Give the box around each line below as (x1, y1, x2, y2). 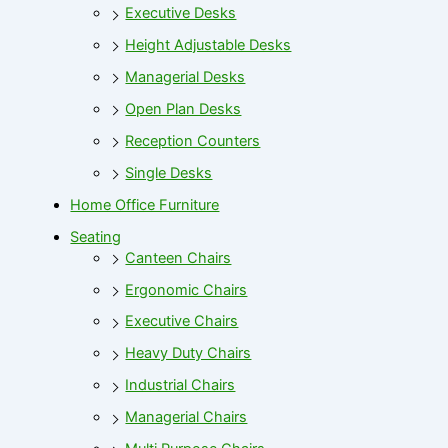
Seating (70, 227, 122, 246)
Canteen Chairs (125, 248, 232, 267)
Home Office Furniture (70, 195, 220, 214)
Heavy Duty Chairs (125, 344, 252, 363)
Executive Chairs (125, 312, 239, 331)
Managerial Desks (125, 67, 246, 86)
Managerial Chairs (125, 408, 248, 427)
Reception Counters (125, 131, 261, 150)
